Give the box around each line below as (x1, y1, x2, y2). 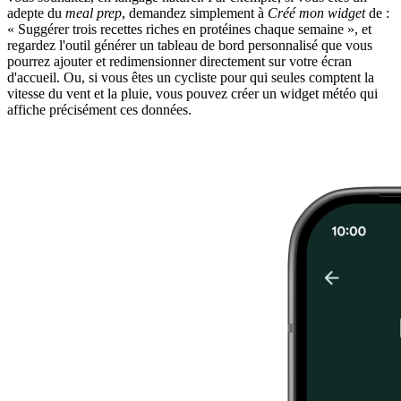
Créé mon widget (268, 4, 365, 21)
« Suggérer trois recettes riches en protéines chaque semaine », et (7, 21, 371, 37)
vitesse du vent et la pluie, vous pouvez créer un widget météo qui (7, 85, 378, 101)
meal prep (65, 4, 122, 21)
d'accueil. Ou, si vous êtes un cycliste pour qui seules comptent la (7, 69, 374, 85)
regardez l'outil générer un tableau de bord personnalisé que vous (7, 37, 372, 53)
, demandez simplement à (122, 4, 268, 21)
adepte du (7, 4, 65, 21)
